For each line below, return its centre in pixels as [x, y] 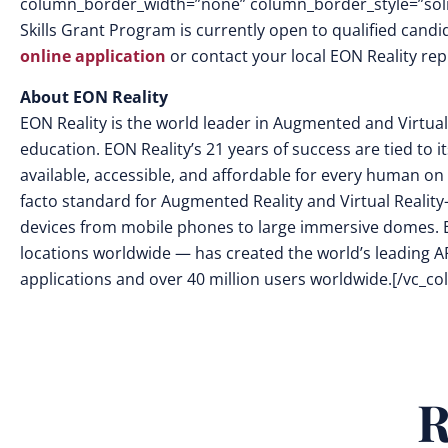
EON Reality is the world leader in [146, 123]
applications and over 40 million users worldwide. [206, 279]
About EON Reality [94, 97]
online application [93, 56]
